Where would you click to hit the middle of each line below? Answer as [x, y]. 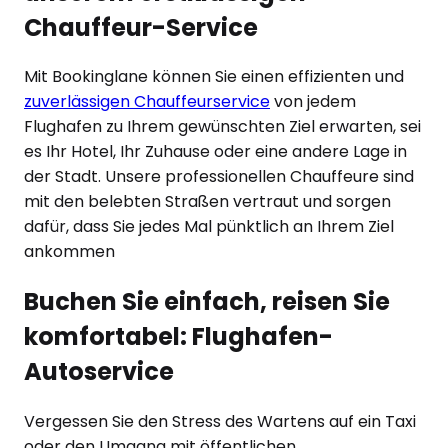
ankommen [69, 252]
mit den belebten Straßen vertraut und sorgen [207, 202]
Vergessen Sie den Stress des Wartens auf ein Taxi [220, 422]
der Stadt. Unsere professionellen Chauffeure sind [219, 177]
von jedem [315, 102]
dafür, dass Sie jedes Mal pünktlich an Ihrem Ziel [209, 227]
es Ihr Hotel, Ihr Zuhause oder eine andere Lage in [215, 152]
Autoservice [99, 372]
